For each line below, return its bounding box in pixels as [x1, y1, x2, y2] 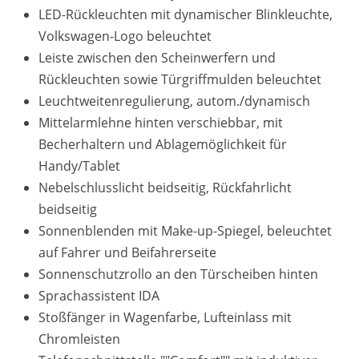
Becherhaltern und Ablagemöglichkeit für [38, 135, 287, 153]
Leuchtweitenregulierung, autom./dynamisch [38, 92, 310, 110]
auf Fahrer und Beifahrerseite [38, 244, 216, 261]
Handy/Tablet [38, 157, 120, 175]
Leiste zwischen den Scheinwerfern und [38, 49, 276, 67]
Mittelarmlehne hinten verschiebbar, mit [38, 114, 283, 131]
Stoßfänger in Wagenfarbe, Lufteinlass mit [38, 309, 292, 326]
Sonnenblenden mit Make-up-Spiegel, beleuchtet [38, 222, 332, 240]
